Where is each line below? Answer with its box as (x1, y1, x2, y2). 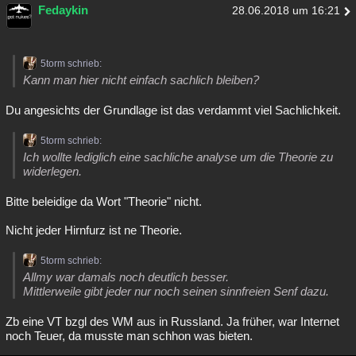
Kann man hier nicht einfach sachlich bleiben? (23, 73, 259, 87)
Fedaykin (38, 3, 88, 17)
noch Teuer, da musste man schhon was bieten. (6, 329, 253, 343)
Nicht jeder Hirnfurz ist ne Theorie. (6, 223, 182, 238)
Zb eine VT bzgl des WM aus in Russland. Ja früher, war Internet (6, 315, 339, 329)
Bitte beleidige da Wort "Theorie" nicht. (6, 195, 202, 209)
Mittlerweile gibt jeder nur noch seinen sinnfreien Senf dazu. (23, 284, 329, 299)
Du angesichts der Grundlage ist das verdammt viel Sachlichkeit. (6, 103, 341, 118)
